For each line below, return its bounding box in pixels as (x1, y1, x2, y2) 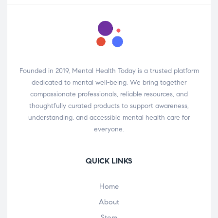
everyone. (94, 125, 124, 133)
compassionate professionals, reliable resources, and (30, 90, 188, 98)
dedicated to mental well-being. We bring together (31, 78, 187, 87)
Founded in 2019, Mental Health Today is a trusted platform (19, 66, 199, 75)
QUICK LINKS (86, 156, 132, 165)
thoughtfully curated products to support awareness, (29, 101, 189, 110)
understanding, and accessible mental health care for (28, 113, 190, 122)
